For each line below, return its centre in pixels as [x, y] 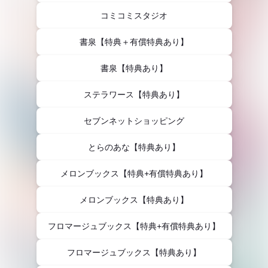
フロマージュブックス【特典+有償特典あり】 [134, 226]
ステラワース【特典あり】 [134, 95]
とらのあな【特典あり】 [134, 147]
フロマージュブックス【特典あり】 [134, 252]
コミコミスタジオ [134, 16]
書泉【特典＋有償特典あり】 [134, 42]
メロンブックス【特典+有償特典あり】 [134, 173]
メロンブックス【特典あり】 [134, 200]
